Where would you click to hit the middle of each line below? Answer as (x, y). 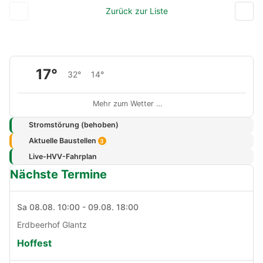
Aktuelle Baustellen (63, 140)
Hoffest (34, 243)
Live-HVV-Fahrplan (63, 156)
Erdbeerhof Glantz (52, 225)
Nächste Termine (58, 175)
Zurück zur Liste (136, 11)
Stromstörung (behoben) (73, 125)
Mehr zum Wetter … (128, 103)
